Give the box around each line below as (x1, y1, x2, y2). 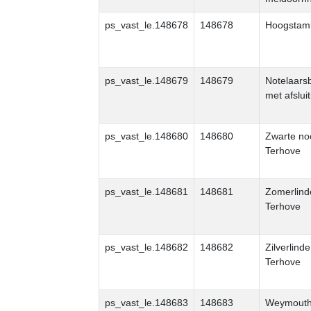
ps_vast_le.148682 (105, 242, 188, 253)
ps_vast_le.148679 (105, 75, 188, 86)
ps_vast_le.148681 (105, 186, 188, 197)
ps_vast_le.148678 (105, 19, 188, 31)
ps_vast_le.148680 (105, 131, 188, 142)
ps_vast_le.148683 (105, 297, 188, 308)
